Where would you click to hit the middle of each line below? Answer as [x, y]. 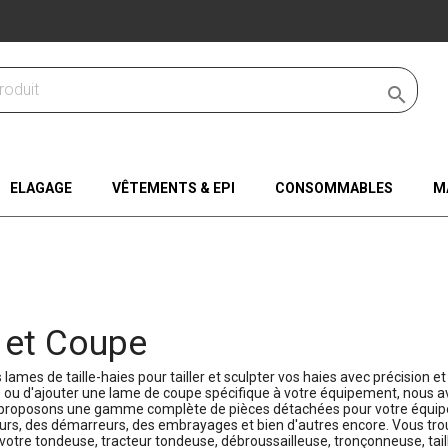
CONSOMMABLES [333, 188]
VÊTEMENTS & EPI [173, 188]
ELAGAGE [40, 188]
